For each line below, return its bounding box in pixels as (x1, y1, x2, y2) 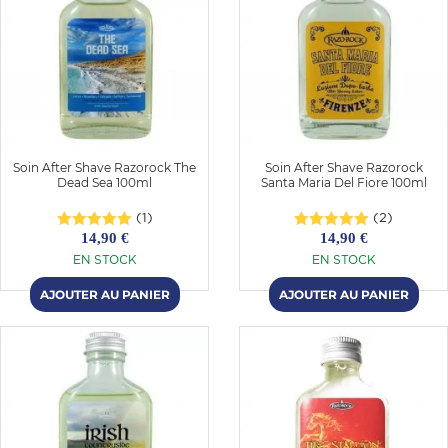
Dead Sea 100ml (57, 174, 152, 190)
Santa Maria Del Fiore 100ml (260, 174, 427, 190)
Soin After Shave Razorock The (13, 159, 196, 175)
